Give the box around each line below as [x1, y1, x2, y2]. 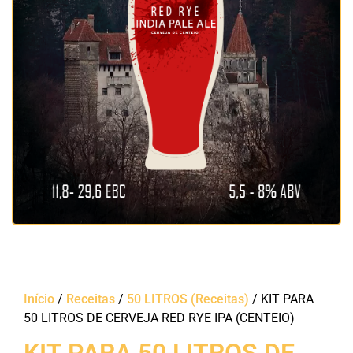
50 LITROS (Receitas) [127, 292, 249, 307]
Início [24, 292, 54, 307]
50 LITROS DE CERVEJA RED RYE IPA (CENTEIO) [24, 310, 295, 326]
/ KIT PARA [249, 292, 314, 307]
